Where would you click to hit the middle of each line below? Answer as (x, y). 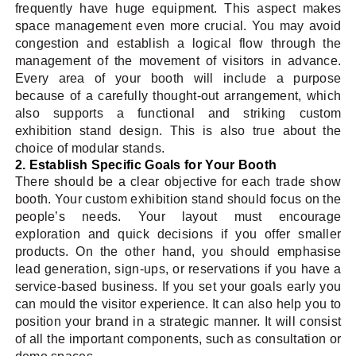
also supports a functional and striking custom (178, 114)
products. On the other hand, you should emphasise (178, 252)
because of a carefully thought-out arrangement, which (178, 96)
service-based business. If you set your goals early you (178, 287)
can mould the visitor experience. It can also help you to (178, 304)
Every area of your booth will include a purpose (178, 79)
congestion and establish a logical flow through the (178, 44)
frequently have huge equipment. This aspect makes (178, 9)
